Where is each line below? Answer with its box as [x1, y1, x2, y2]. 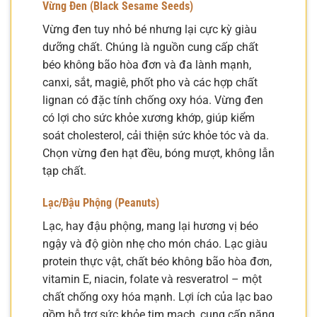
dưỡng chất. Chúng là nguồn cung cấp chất [42, 40, 258, 54]
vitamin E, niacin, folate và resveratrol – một [42, 272, 262, 287]
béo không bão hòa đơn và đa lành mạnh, [42, 57, 251, 71]
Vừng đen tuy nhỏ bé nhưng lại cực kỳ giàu [42, 22, 257, 36]
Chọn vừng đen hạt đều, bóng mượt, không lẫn [42, 146, 275, 160]
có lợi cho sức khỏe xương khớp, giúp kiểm [42, 110, 255, 125]
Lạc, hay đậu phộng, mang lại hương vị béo [42, 219, 258, 234]
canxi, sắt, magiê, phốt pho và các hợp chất [42, 75, 258, 89]
